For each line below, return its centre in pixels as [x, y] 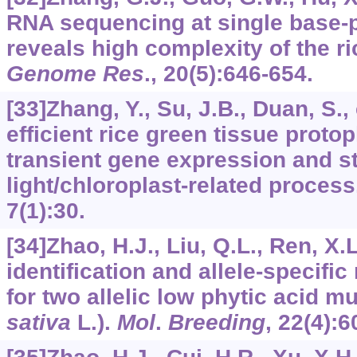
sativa [38, 322]
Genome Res [75, 74]
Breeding [216, 322]
